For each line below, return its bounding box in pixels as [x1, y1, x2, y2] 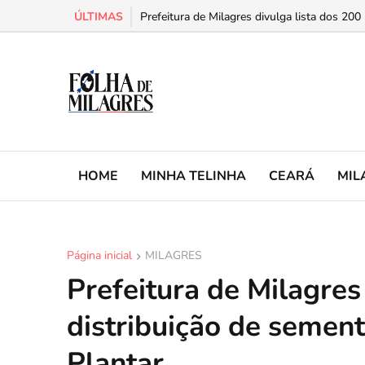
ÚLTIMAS [74, 9, 123, 24]
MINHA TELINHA [141, 166, 246, 185]
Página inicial [67, 248, 132, 263]
